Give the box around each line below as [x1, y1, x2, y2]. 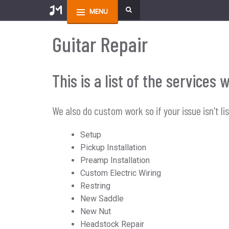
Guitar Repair [52, 31, 148, 56]
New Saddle [80, 194, 124, 203]
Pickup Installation [80, 143, 146, 152]
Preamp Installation [80, 155, 150, 165]
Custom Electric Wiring [80, 168, 161, 178]
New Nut [80, 207, 111, 216]
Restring [80, 181, 110, 191]
